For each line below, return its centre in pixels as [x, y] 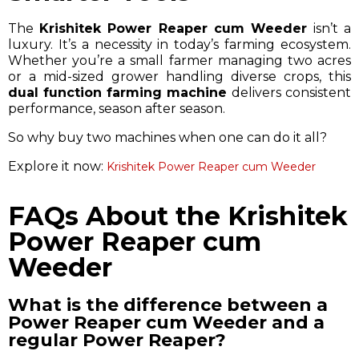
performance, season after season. [117, 108]
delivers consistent [289, 92]
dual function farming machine [117, 92]
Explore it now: [56, 166]
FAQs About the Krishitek [178, 216]
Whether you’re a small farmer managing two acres [179, 60]
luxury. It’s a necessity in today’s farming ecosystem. [179, 44]
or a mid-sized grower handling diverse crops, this [179, 76]
